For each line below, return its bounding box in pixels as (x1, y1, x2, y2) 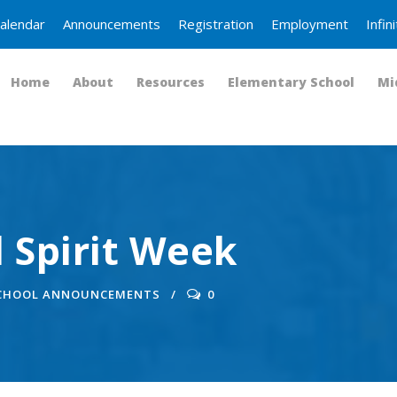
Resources (136, 74, 205, 90)
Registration (178, 15, 253, 33)
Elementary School (228, 74, 354, 90)
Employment (271, 15, 348, 33)
